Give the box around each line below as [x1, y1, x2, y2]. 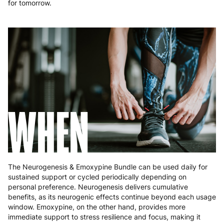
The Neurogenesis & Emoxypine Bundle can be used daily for [8, 162, 207, 171]
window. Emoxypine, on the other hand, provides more [8, 202, 185, 211]
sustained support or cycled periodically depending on [8, 172, 186, 181]
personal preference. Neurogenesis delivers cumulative [8, 182, 188, 191]
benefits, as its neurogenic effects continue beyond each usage [8, 192, 216, 201]
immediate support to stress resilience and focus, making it [8, 212, 200, 221]
